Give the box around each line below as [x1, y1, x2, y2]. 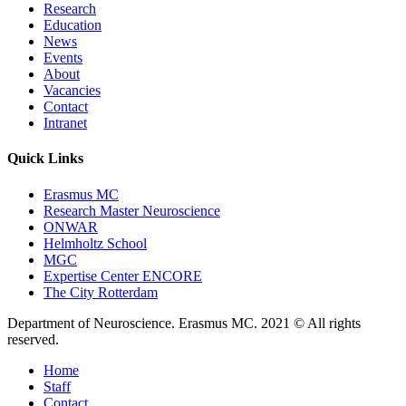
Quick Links [7, 150, 83, 167]
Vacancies [43, 82, 101, 98]
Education [43, 16, 101, 33]
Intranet [43, 114, 87, 130]
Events [43, 49, 82, 65]
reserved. [7, 331, 59, 347]
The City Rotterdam [43, 284, 158, 300]
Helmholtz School [43, 235, 147, 251]
